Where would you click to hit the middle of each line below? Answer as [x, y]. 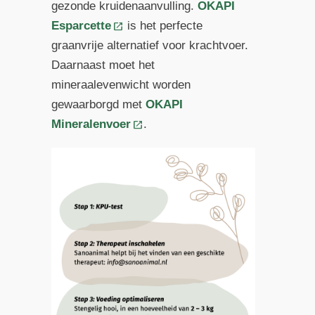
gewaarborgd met [98, 105]
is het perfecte [163, 26]
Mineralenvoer [91, 124]
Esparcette [81, 26]
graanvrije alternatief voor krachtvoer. [149, 46]
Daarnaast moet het [103, 65]
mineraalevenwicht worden [121, 85]
